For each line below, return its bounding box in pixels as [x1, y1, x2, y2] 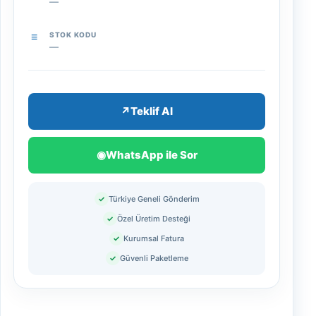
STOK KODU [49, 30, 97, 39]
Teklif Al [130, 104, 173, 119]
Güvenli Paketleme [119, 253, 188, 264]
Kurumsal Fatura [123, 233, 184, 244]
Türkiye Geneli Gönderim [108, 194, 200, 205]
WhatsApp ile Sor [105, 148, 197, 162]
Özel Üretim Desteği [117, 214, 190, 224]
